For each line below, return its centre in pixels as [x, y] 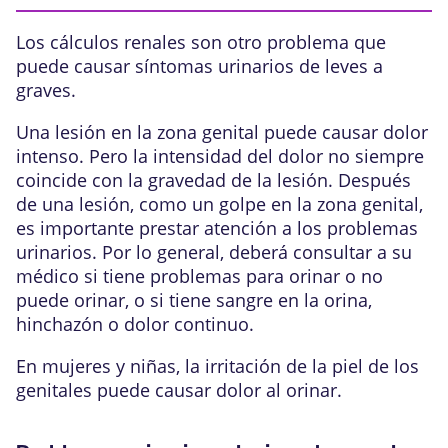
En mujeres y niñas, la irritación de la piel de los [217, 365]
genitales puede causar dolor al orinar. [179, 389]
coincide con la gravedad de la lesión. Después [213, 179]
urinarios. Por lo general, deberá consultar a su [214, 251]
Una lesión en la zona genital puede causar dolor [222, 131]
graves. [46, 89]
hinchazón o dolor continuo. [135, 323]
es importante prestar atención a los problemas [217, 227]
